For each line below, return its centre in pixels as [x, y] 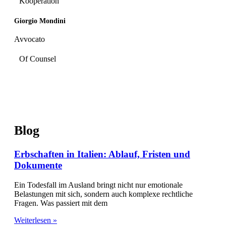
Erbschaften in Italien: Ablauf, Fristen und [102, 154]
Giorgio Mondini [40, 21]
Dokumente [38, 165]
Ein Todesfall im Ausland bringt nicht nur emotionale [98, 185]
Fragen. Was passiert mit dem [61, 203]
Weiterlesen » [36, 220]
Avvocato [30, 39]
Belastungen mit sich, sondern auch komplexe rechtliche [103, 194]
